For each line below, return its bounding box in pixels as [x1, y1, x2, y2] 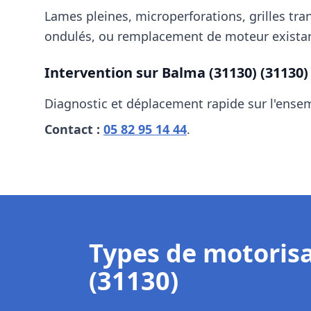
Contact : [44, 121, 103, 137]
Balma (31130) [162, 63, 257, 82]
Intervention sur [44, 63, 162, 82]
